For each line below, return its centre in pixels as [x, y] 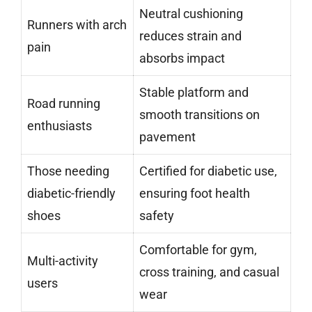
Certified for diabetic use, [208, 171]
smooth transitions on [200, 115]
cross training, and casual [209, 272]
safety [157, 216]
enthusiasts [60, 126]
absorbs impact [182, 58]
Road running [64, 104]
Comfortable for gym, [198, 250]
